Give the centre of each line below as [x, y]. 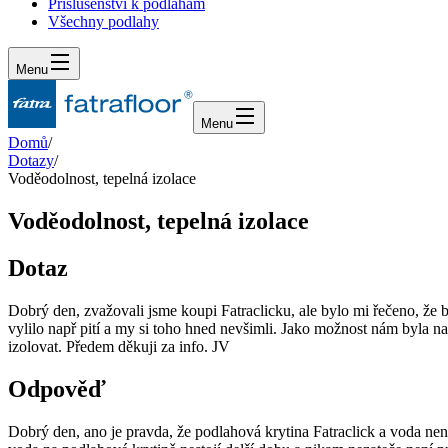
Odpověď [57, 388]
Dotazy [31, 160]
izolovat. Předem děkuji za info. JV [119, 346]
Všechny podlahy [103, 21]
